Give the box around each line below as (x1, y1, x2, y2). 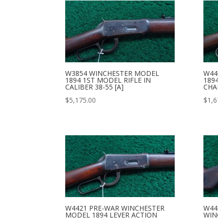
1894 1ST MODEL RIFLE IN (65, 75, 151, 85)
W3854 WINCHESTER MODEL (65, 68, 160, 78)
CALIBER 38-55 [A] (65, 82, 124, 91)
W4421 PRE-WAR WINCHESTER (65, 203, 165, 213)
